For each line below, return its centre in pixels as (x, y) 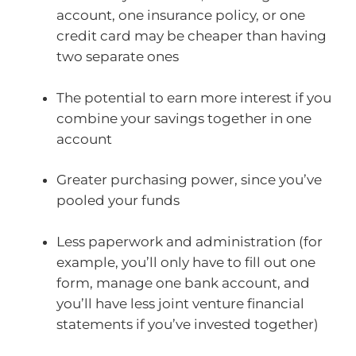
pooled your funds (118, 201)
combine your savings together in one (184, 118)
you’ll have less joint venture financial (180, 303)
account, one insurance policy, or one (181, 15)
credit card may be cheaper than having (192, 36)
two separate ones (118, 57)
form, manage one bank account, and (183, 282)
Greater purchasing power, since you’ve (189, 180)
